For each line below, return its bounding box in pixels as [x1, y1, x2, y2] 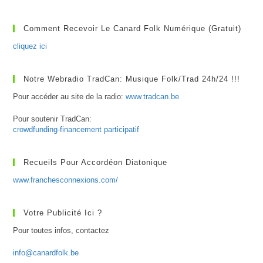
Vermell [87, 41, 116, 51]
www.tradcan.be [126, 92, 180, 102]
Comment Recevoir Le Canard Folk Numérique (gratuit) [23, 24, 242, 33]
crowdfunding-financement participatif [13, 125, 140, 134]
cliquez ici [13, 42, 48, 51]
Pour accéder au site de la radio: [13, 92, 126, 102]
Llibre [87, 32, 109, 42]
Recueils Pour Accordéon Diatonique [23, 158, 168, 167]
